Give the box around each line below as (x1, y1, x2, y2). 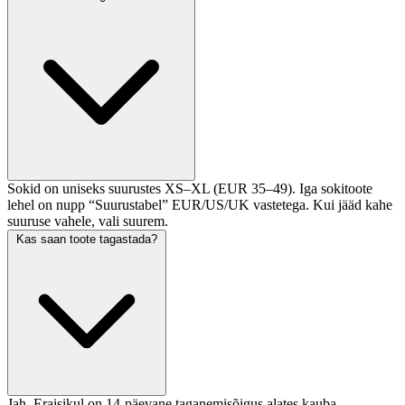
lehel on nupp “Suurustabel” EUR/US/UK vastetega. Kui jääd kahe (7, 197, 392, 212)
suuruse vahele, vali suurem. (7, 213, 168, 229)
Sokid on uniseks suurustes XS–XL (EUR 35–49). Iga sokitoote (7, 181, 372, 196)
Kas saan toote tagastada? (16, 232, 157, 246)
